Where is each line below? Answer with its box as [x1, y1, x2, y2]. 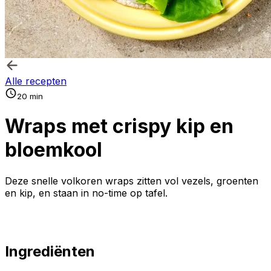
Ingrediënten [5, 242, 95, 260]
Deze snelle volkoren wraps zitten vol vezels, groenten [5, 174, 258, 187]
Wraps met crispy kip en [5, 114, 233, 139]
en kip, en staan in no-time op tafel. [5, 186, 168, 199]
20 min [17, 91, 43, 101]
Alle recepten [5, 75, 67, 87]
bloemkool [5, 138, 102, 162]
